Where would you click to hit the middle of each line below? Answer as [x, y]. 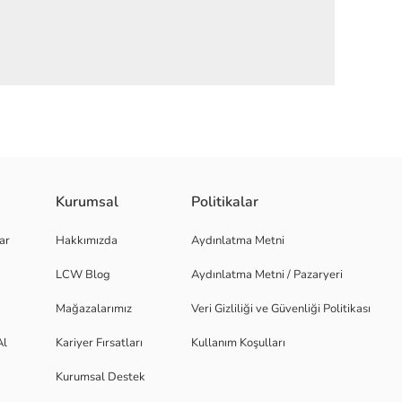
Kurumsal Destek [100, 377]
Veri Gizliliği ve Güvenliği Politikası [281, 309]
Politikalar [225, 202]
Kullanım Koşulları [238, 343]
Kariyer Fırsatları [99, 343]
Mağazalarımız [94, 309]
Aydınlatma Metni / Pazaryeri [267, 275]
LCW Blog [83, 275]
